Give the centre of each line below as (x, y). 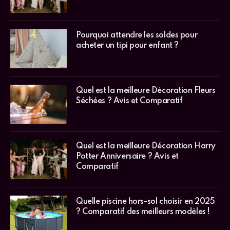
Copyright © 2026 (57, 154)
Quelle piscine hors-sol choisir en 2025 (146, 62)
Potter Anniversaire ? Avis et (127, 17)
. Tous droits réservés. (167, 154)
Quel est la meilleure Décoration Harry (146, 7)
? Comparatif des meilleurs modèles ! (143, 73)
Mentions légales (109, 154)
